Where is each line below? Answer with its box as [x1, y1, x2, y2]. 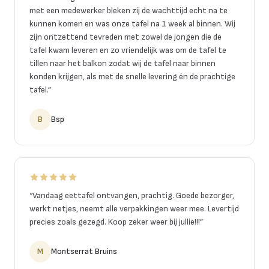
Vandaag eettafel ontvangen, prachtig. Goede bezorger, [32, 190, 234, 201]
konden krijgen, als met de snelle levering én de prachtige [29, 71, 235, 82]
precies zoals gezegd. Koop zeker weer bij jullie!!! [29, 216, 200, 227]
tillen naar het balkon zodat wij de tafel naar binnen [29, 58, 216, 68]
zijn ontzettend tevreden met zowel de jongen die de [29, 31, 222, 42]
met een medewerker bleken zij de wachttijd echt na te [29, 5, 228, 16]
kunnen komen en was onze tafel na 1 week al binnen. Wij [29, 18, 235, 29]
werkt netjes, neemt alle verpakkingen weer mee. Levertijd [29, 203, 239, 214]
